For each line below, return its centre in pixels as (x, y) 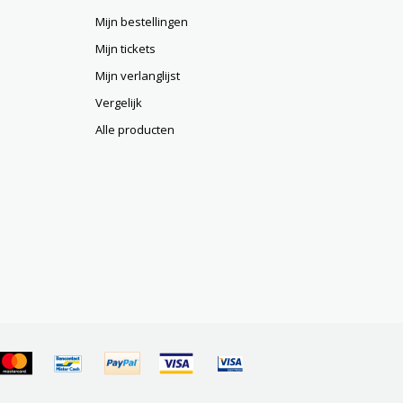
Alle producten (135, 130)
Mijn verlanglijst (138, 76)
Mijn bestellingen (142, 22)
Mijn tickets (125, 49)
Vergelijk (119, 103)
